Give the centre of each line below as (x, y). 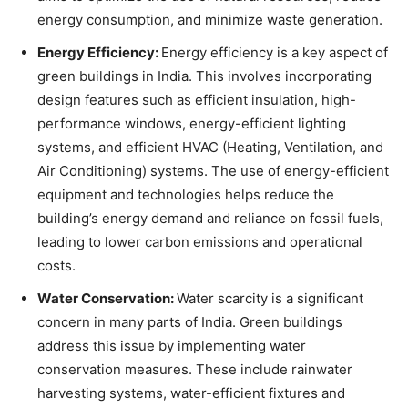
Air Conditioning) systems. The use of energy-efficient (213, 171)
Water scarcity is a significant (270, 298)
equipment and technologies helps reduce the (186, 194)
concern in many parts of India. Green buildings (190, 322)
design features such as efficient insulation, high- (197, 100)
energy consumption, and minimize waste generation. (210, 20)
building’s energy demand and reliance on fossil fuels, (210, 218)
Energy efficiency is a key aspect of (275, 52)
